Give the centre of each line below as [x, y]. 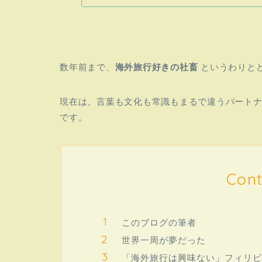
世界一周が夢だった [164, 240]
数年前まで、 [87, 67]
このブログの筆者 [159, 222]
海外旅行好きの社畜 [158, 67]
